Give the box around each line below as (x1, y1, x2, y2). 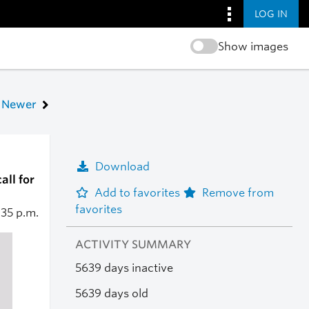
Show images (217, 40, 288, 53)
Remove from (201, 186, 274, 199)
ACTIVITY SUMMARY (74, 238, 191, 252)
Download (94, 159, 150, 173)
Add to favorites (94, 186, 183, 199)
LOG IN (255, 8, 288, 19)
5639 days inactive (74, 261, 173, 275)
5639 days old (74, 286, 148, 300)
